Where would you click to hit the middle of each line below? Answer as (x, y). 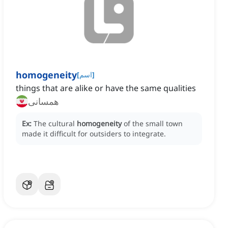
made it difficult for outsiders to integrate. (94, 134)
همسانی (44, 102)
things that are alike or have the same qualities (106, 88)
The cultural (55, 124)
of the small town (153, 124)
